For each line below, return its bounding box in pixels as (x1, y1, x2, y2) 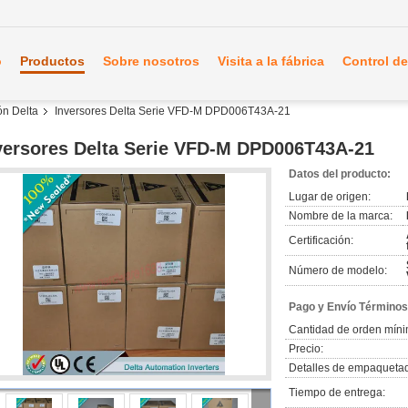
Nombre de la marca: (289, 209, 393, 222)
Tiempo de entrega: (289, 386, 385, 399)
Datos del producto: (289, 168, 391, 180)
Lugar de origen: (289, 190, 371, 203)
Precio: (289, 342, 323, 355)
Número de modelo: (289, 264, 387, 277)
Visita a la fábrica (218, 54, 324, 68)
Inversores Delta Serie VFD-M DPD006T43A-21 (55, 105, 291, 117)
